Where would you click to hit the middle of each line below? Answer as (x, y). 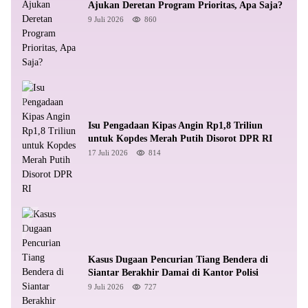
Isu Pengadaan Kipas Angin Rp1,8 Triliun (175, 125)
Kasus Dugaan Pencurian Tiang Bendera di (178, 259)
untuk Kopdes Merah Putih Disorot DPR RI (180, 139)
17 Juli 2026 (108, 153)
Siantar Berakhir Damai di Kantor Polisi (173, 272)
